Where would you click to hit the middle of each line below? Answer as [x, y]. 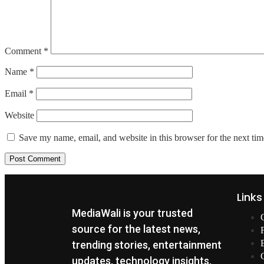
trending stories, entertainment [147, 245]
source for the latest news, [136, 229]
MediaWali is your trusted [132, 213]
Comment [24, 51]
